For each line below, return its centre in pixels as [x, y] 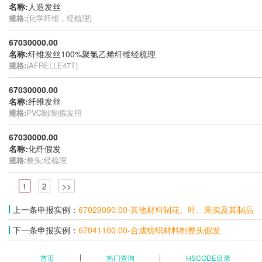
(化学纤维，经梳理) [59, 18]
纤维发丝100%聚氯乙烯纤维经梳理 [92, 54]
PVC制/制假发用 [54, 112]
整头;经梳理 [46, 160]
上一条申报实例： [46, 209]
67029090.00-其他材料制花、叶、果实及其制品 [166, 209]
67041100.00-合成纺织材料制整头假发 [149, 230]
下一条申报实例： [46, 230]
